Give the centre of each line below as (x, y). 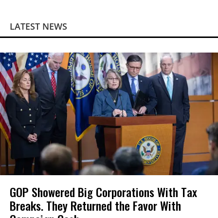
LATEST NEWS (38, 27)
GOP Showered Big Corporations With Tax (103, 192)
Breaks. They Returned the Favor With (95, 206)
